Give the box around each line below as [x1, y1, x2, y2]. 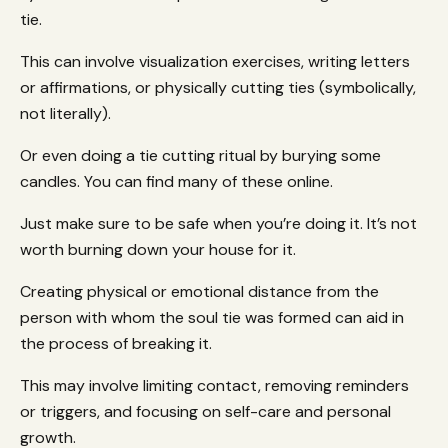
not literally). [20, 103, 115, 125]
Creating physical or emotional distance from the [20, 281, 379, 303]
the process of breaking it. [20, 333, 216, 355]
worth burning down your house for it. [20, 239, 300, 261]
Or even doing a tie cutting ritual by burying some [20, 145, 381, 167]
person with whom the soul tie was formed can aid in [20, 307, 404, 329]
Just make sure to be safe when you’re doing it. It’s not [20, 213, 417, 235]
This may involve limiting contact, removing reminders [20, 375, 409, 397]
